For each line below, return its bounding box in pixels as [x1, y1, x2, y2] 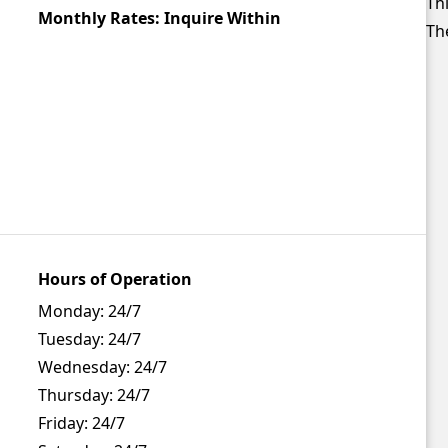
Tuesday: [38, 328, 105, 351]
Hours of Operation [38, 268, 193, 291]
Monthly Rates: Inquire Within [38, 7, 282, 30]
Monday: [38, 300, 105, 323]
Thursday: [38, 384, 114, 407]
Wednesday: [38, 356, 131, 379]
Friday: [38, 412, 89, 435]
